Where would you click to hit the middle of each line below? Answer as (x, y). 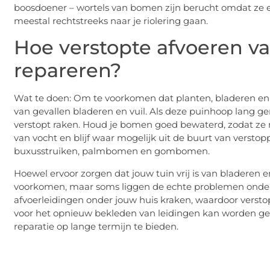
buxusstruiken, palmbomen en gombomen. (112, 151)
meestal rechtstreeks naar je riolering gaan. (111, 20)
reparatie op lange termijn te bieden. (96, 226)
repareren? (67, 71)
